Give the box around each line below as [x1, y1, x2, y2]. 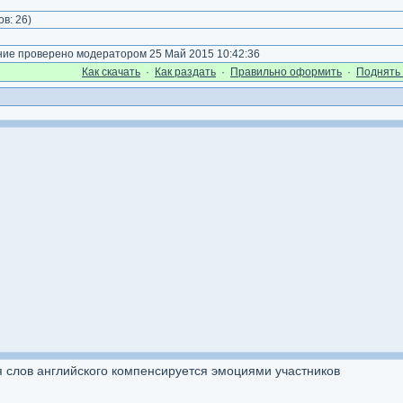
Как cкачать [82, 66, 140, 78]
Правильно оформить [230, 66, 342, 78]
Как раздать [155, 66, 216, 78]
